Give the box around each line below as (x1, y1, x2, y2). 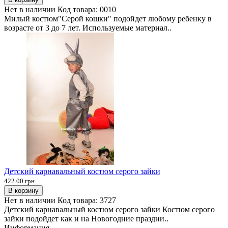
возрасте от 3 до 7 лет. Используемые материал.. (4, 23, 172, 32)
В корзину (8, 186, 39, 194)
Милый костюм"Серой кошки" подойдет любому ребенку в (4, 14, 212, 23)
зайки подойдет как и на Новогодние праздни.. (4, 214, 168, 223)
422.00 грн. (4, 177, 36, 185)
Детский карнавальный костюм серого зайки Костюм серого (4, 205, 215, 214)
